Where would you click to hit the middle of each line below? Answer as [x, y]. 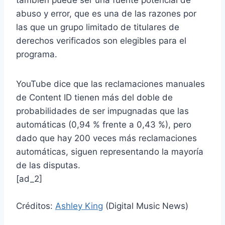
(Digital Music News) [146, 206]
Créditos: [36, 206]
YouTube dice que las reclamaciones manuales [110, 84]
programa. [37, 54]
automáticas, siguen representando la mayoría [110, 152]
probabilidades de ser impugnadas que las [102, 111]
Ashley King [79, 206]
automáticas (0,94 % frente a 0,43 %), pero [104, 125]
